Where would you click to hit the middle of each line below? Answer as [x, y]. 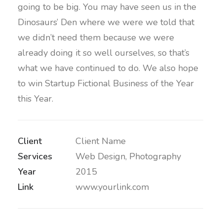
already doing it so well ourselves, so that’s [104, 53]
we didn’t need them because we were [96, 37]
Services [35, 156]
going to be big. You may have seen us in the [107, 7]
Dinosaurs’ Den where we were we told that [106, 22]
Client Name [101, 141]
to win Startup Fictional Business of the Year [106, 83]
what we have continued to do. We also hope [108, 68]
